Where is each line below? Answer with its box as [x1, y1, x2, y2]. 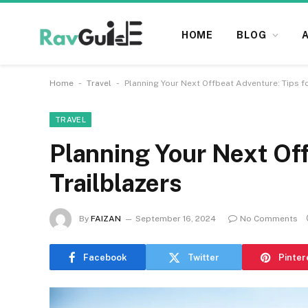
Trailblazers [49, 169, 182, 197]
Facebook [82, 252, 127, 263]
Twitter [188, 252, 219, 263]
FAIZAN [91, 214, 121, 224]
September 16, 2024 [135, 214, 216, 224]
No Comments [240, 214, 298, 224]
